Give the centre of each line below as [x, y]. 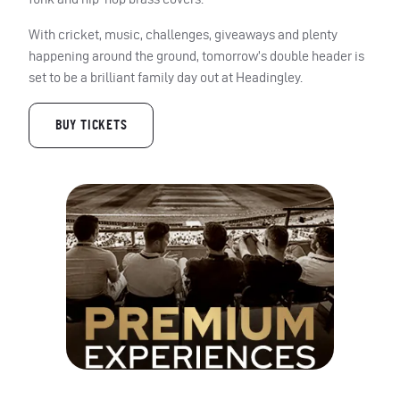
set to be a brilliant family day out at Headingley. [166, 77]
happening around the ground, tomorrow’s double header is [196, 55]
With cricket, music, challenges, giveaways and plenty [183, 34]
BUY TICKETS [91, 125]
